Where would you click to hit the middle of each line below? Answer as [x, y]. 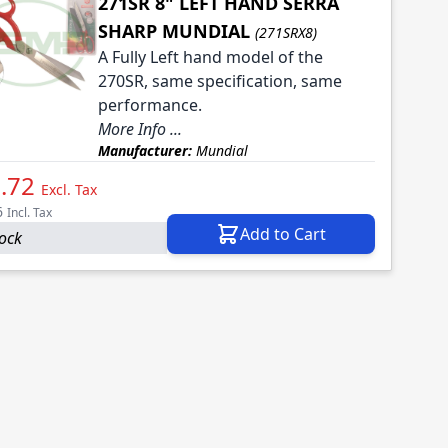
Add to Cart [283, 234]
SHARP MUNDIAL [173, 31]
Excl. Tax [69, 190]
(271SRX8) [285, 33]
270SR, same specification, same [219, 81]
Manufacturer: [144, 151]
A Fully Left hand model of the [210, 57]
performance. [149, 105]
